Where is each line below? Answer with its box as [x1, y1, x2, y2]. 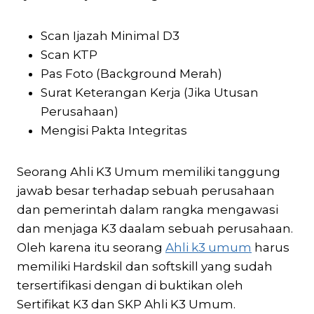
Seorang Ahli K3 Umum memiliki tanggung [17, 164, 280, 179]
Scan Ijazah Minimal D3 [41, 28, 179, 43]
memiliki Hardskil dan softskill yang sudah [17, 259, 273, 273]
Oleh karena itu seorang [17, 240, 165, 254]
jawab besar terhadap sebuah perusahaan [17, 183, 275, 198]
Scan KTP [41, 47, 97, 62]
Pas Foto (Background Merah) [41, 66, 222, 81]
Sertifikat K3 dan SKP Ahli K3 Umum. [17, 296, 235, 311]
